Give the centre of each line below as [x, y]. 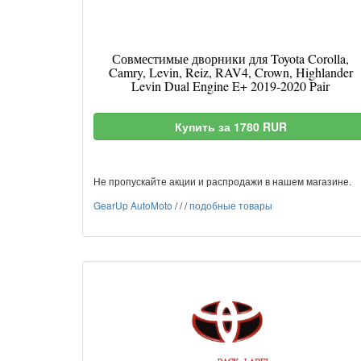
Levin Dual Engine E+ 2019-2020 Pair [230, 86]
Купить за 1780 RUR [230, 127]
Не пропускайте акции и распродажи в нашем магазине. [222, 181]
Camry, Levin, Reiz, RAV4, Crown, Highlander [230, 72]
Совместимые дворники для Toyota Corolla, [230, 58]
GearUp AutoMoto [133, 205]
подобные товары [231, 205]
